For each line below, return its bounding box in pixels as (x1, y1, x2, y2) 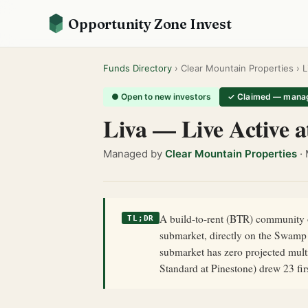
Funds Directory (103, 63, 172, 74)
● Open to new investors (111, 91, 211, 102)
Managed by (103, 147, 165, 160)
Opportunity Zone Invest (68, 14, 232, 32)
